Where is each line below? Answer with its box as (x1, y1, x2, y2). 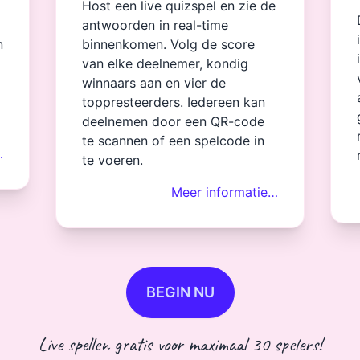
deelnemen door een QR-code (82, 113, 265, 129)
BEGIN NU (145, 284, 215, 301)
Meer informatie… (170, 184, 278, 200)
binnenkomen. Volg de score (82, 36, 256, 52)
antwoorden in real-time (82, 17, 229, 33)
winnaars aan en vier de (82, 75, 227, 91)
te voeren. (82, 152, 144, 168)
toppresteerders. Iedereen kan (82, 94, 266, 110)
